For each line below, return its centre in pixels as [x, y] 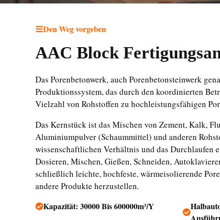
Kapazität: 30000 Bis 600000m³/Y [99, 206]
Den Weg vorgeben [75, 29]
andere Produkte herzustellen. [87, 186]
